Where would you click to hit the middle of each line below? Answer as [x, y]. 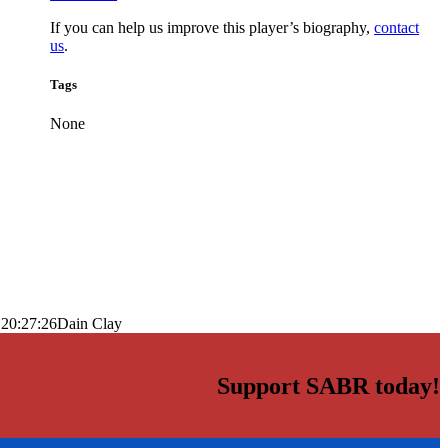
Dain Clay [89, 324]
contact [397, 27]
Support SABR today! [328, 386]
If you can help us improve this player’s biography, [212, 27]
